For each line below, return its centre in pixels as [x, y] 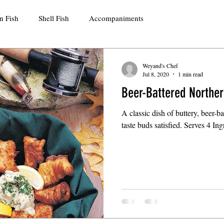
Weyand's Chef [160, 65]
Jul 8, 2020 [156, 74]
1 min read [190, 74]
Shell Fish [54, 18]
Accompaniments [116, 18]
